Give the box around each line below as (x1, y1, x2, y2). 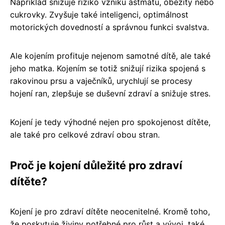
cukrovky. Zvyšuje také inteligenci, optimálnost (10, 9, 188, 20)
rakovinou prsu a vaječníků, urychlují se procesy (10, 75, 192, 86)
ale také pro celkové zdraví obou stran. (10, 129, 160, 140)
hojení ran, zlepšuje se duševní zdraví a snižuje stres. (10, 88, 210, 98)
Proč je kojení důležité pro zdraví (10, 158, 182, 172)
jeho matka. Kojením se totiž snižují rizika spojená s (10, 63, 205, 73)
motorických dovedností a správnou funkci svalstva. (10, 22, 209, 32)
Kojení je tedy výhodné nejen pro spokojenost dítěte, (10, 117, 210, 127)
